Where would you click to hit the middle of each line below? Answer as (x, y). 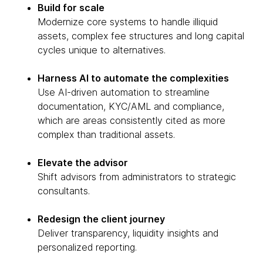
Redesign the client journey (101, 219)
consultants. (64, 191)
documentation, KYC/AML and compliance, (131, 107)
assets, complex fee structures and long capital (141, 36)
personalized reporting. (87, 247)
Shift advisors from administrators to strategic (137, 177)
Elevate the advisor (83, 163)
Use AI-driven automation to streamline (124, 92)
